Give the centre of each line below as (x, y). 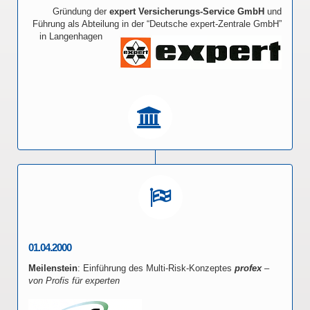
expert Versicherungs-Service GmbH (187, 11)
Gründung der (81, 11)
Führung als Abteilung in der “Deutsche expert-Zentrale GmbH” (157, 24)
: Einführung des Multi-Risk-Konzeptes (156, 268)
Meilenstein (53, 268)
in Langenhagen (71, 36)
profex (248, 268)
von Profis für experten (74, 281)
